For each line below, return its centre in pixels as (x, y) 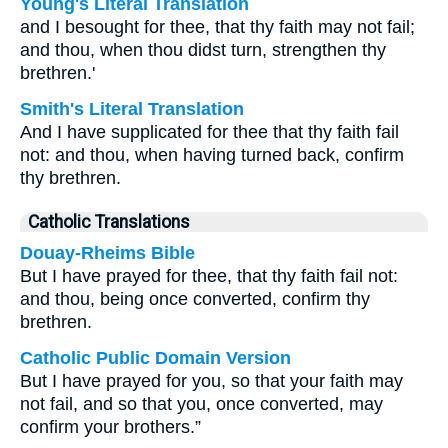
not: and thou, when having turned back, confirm (212, 155)
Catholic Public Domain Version (155, 358)
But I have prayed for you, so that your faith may (211, 381)
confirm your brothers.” (110, 427)
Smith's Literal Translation (132, 109)
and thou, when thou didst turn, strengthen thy (203, 50)
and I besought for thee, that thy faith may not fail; (217, 27)
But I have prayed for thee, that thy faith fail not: (209, 276)
